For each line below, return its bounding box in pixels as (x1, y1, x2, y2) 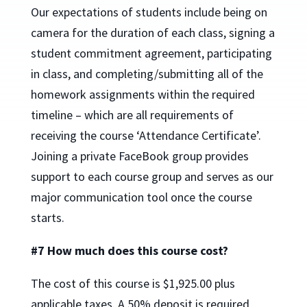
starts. (30, 210, 64, 226)
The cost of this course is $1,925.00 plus (30, 275, 235, 292)
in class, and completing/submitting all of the (30, 66, 263, 82)
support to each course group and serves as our (30, 169, 273, 185)
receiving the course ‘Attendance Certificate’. (30, 127, 261, 144)
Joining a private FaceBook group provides (30, 148, 249, 164)
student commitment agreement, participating (30, 45, 272, 62)
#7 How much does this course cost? (30, 243, 228, 259)
